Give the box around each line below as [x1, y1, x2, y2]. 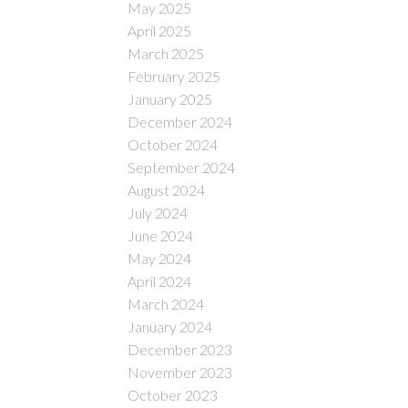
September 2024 [127, 158, 236, 177]
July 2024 [127, 204, 189, 222]
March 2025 [127, 45, 205, 63]
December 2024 [127, 113, 233, 131]
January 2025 [127, 90, 213, 108]
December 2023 [127, 341, 233, 359]
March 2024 [127, 295, 205, 313]
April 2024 [127, 272, 192, 291]
